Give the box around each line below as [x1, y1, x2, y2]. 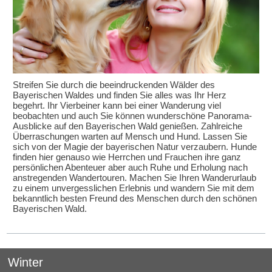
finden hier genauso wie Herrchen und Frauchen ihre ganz [13, 151, 242, 162]
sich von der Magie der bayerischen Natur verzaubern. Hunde [13, 141, 257, 152]
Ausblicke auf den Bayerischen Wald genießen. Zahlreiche [13, 120, 243, 131]
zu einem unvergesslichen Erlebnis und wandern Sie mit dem [13, 182, 255, 193]
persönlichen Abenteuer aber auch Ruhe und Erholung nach [13, 161, 248, 172]
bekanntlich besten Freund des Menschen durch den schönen [13, 192, 257, 203]
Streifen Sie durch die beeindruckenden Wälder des [13, 79, 216, 90]
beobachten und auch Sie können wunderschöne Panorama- [13, 110, 253, 121]
